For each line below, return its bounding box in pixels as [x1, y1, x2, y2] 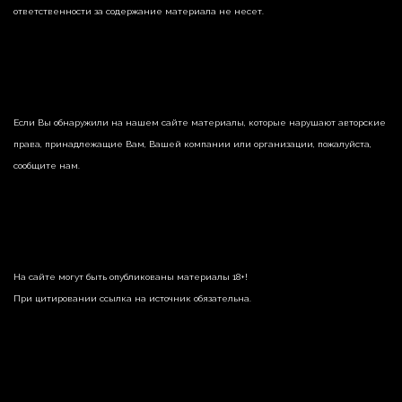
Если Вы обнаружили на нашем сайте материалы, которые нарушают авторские [13, 118, 386, 127]
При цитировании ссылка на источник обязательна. [13, 293, 251, 303]
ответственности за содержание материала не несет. [13, 6, 264, 16]
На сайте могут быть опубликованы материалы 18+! [13, 272, 248, 282]
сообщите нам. [13, 161, 80, 170]
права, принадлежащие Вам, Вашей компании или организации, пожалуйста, [13, 139, 371, 149]
